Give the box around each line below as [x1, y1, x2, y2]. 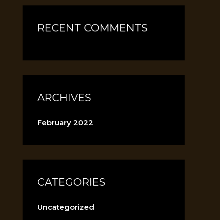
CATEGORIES [37, 176, 106, 188]
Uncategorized [37, 202, 94, 212]
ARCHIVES [37, 91, 91, 104]
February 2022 [37, 118, 93, 127]
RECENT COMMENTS [37, 22, 148, 34]
